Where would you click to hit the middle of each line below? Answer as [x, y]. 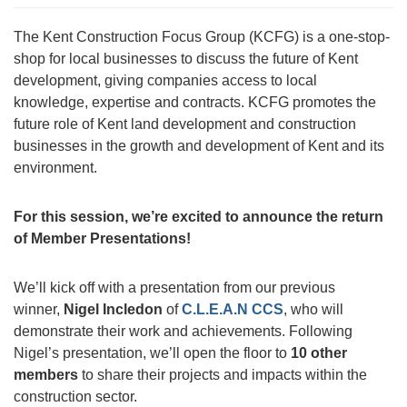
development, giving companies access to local [165, 80]
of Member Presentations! [102, 238]
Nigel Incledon [115, 309]
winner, [39, 309]
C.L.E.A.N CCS [233, 309]
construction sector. [75, 397]
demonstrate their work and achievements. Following [183, 331]
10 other [319, 353]
